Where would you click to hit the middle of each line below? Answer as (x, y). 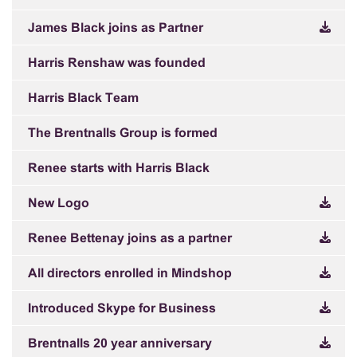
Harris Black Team (83, 98)
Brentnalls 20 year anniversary (120, 344)
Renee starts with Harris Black (119, 169)
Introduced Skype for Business (122, 309)
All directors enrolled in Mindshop (130, 274)
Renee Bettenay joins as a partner (130, 239)
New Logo (59, 204)
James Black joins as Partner (116, 28)
